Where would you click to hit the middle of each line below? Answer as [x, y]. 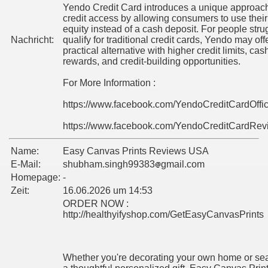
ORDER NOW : [96, 204]
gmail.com [183, 165]
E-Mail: [26, 165]
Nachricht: [32, 40]
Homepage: [36, 178]
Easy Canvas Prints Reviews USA [136, 151]
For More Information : [109, 83]
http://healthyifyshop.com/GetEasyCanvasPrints [163, 215]
